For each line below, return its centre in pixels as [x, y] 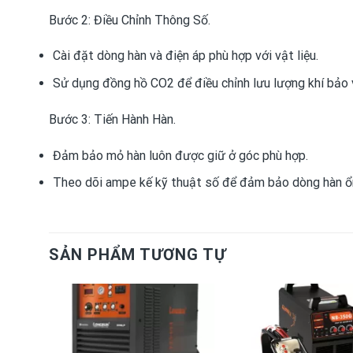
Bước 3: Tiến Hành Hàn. [112, 119]
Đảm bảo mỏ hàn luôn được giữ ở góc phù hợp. [180, 155]
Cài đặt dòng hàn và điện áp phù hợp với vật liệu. [185, 56]
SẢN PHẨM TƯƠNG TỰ [137, 254]
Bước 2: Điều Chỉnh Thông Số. [130, 20]
